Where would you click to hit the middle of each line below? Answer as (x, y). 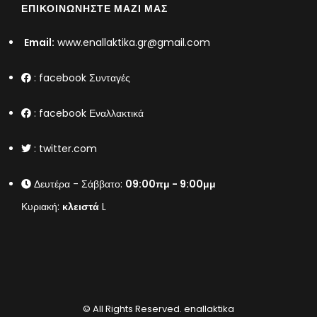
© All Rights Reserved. (132, 309)
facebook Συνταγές (85, 77)
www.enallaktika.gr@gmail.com (134, 42)
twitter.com (68, 148)
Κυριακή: (42, 206)
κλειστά (81, 206)
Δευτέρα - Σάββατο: (78, 184)
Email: (39, 42)
